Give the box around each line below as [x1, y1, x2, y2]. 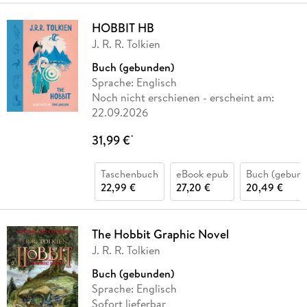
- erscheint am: [199, 90, 274, 106]
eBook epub [175, 167, 228, 182]
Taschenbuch [100, 167, 158, 182]
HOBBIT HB [91, 19, 154, 37]
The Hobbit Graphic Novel [91, 225, 229, 243]
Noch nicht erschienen [91, 90, 200, 106]
